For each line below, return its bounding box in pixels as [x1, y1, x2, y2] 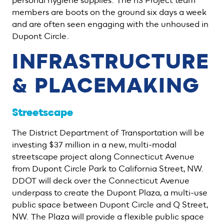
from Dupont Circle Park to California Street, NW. [12, 164, 204, 173]
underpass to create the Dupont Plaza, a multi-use [12, 188, 207, 197]
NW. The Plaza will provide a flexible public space [12, 212, 204, 221]
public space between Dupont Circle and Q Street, [12, 200, 208, 209]
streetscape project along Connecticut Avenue [12, 152, 194, 161]
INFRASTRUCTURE [12, 51, 209, 73]
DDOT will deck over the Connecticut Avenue [12, 176, 189, 185]
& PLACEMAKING [12, 75, 200, 97]
